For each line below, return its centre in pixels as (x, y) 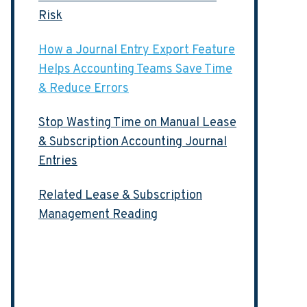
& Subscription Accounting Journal (133, 142)
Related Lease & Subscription (120, 196)
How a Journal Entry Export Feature (137, 50)
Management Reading (98, 215)
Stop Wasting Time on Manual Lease (137, 123)
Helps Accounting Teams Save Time (135, 70)
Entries (58, 161)
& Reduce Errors (84, 89)
